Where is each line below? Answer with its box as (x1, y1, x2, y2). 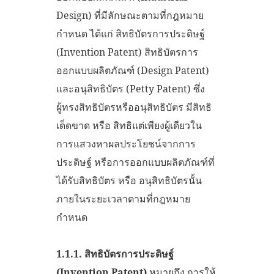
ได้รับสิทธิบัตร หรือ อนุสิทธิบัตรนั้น (56, 173, 202, 187)
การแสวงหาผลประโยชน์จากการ (56, 136, 196, 150)
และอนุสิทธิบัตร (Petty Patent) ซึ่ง (56, 81, 205, 95)
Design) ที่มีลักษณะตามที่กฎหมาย (56, 8, 204, 22)
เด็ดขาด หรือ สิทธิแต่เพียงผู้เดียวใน (56, 118, 202, 132)
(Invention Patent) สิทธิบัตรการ (56, 45, 198, 59)
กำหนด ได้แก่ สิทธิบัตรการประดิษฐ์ (56, 26, 205, 40)
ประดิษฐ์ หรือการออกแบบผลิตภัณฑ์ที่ (56, 155, 215, 169)
